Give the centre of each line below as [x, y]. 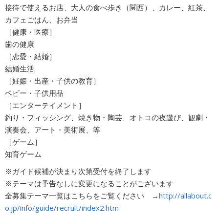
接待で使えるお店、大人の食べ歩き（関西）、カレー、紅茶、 [108, 7]
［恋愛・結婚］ [31, 56]
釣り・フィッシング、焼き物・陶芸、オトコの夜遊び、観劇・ [108, 117]
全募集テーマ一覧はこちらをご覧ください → [82, 196]
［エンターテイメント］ [45, 105]
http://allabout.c [185, 196]
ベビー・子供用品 [34, 93]
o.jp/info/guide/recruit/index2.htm [62, 208]
